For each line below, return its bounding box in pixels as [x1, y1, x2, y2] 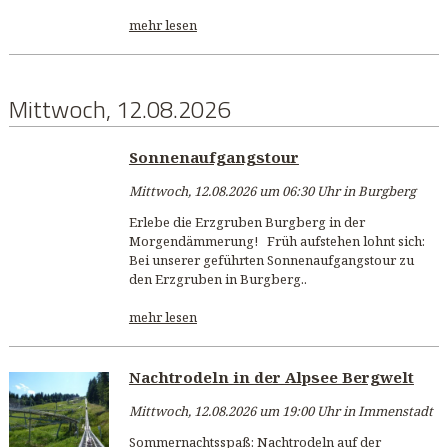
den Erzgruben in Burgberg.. [128, 270, 307, 289]
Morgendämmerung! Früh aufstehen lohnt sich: [128, 232, 425, 251]
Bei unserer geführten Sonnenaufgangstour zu [128, 251, 414, 270]
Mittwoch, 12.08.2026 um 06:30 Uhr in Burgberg [128, 182, 416, 201]
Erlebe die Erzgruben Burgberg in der [128, 213, 365, 232]
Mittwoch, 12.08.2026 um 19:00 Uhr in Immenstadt [128, 401, 433, 420]
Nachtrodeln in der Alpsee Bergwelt [128, 366, 414, 387]
